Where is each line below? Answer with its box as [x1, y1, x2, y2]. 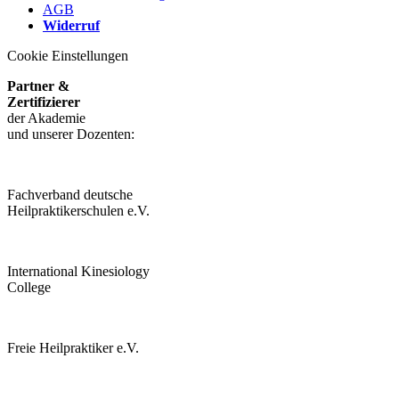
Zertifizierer [7, 94, 80, 110]
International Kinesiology [7, 263, 150, 279]
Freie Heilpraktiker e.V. [7, 339, 139, 355]
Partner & [7, 77, 69, 94]
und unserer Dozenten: [7, 126, 134, 142]
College [7, 279, 51, 295]
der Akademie [7, 110, 85, 126]
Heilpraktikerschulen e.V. [7, 202, 150, 218]
